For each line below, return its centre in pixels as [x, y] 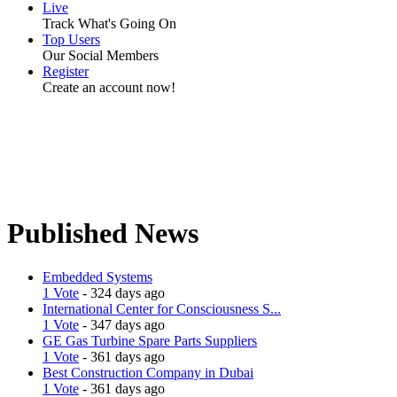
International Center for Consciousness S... [162, 308]
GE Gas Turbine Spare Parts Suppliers [150, 340]
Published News [103, 234]
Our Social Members [101, 55]
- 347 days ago [122, 324]
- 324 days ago [122, 292]
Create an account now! [109, 87]
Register [66, 71]
